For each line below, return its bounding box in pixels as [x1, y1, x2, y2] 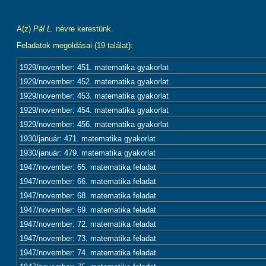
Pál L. [33, 24, 53, 33]
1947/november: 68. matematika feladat [20, 191, 156, 200]
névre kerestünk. [53, 24, 113, 33]
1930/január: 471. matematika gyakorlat [20, 134, 156, 143]
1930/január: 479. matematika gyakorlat [20, 148, 156, 157]
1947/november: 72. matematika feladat [20, 220, 156, 229]
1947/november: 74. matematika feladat [20, 248, 156, 257]
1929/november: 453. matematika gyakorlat [20, 91, 169, 100]
